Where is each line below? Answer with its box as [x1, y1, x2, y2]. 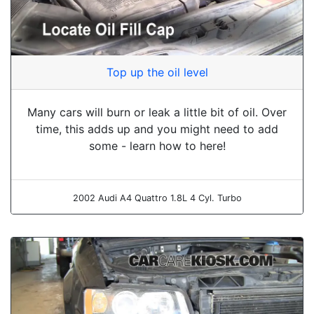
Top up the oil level [106, 64, 208, 79]
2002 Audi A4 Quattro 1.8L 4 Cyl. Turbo [72, 192, 242, 203]
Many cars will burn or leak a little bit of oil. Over [27, 104, 287, 119]
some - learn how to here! [88, 138, 226, 153]
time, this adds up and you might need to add [36, 121, 278, 136]
